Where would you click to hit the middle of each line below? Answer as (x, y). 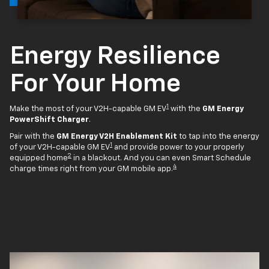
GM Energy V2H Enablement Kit (117, 136)
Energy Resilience (115, 56)
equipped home (39, 158)
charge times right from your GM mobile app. (91, 169)
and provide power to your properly (178, 147)
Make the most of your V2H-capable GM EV (88, 109)
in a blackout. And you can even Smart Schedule (161, 158)
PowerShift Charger (49, 119)
